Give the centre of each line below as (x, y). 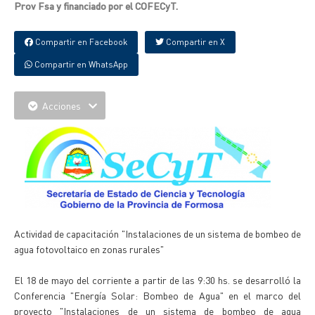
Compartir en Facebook (80, 42)
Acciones (62, 105)
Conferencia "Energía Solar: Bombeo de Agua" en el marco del (157, 295)
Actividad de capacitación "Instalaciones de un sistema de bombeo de (157, 233)
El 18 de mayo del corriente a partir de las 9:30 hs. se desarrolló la (157, 280)
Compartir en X (194, 42)
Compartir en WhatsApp (80, 64)
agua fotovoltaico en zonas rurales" (89, 249)
